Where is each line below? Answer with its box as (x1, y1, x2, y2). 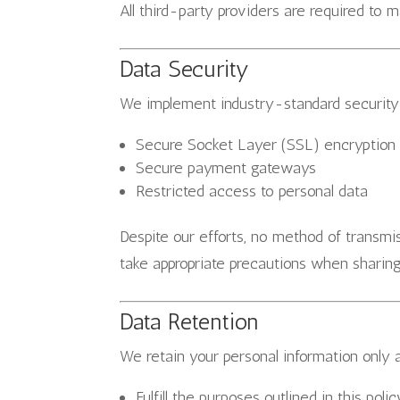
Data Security (120, 55, 250, 83)
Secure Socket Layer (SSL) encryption (136, 135, 396, 154)
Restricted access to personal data (136, 181, 369, 201)
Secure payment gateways (136, 158, 317, 178)
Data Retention (120, 308, 260, 336)
